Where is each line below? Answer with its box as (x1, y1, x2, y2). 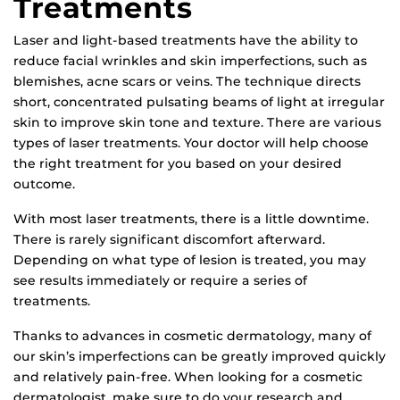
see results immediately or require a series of (13, 271, 307, 288)
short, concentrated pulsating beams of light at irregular (13, 93, 385, 110)
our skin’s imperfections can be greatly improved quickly (13, 347, 386, 364)
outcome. (13, 175, 75, 192)
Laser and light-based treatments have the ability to (13, 31, 358, 48)
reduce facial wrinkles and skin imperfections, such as (13, 52, 367, 69)
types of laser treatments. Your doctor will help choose (13, 134, 369, 151)
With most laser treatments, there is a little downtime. (13, 210, 369, 227)
